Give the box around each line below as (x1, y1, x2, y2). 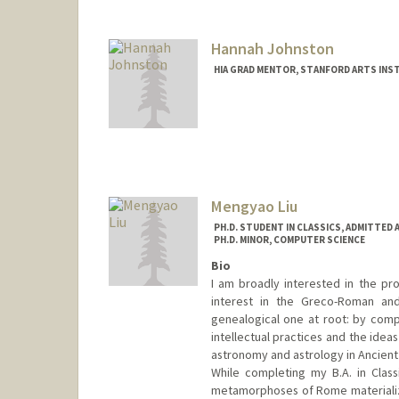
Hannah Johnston (210, 38, 334, 60)
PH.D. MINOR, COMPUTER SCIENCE (213, 233, 365, 247)
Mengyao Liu (210, 196, 297, 217)
